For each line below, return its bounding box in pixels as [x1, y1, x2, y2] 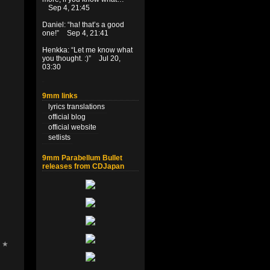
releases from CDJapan [42, 162, 124, 171]
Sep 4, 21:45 [48, 4, 90, 12]
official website [48, 123, 96, 131]
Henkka [42, 46, 67, 54]
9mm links [42, 92, 78, 100]
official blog [48, 113, 86, 121]
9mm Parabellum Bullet [42, 154, 122, 162]
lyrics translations [48, 102, 105, 111]
